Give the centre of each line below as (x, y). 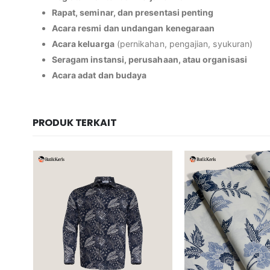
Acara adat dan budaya (99, 75)
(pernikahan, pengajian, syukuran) (184, 44)
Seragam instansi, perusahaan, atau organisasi (149, 60)
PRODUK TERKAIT (74, 123)
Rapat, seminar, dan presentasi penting (133, 13)
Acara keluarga (83, 44)
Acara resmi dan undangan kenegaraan (133, 28)
